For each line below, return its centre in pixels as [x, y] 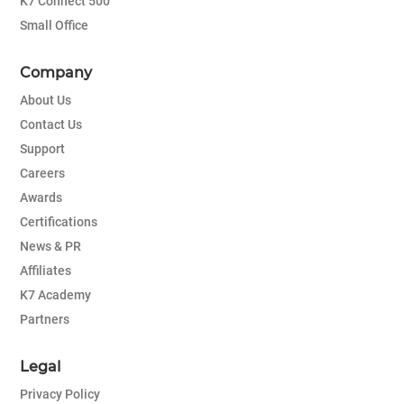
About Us [46, 101]
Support [42, 149]
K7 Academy [55, 295]
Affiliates [46, 271]
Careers [42, 174]
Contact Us [51, 125]
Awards [41, 198]
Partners [45, 320]
